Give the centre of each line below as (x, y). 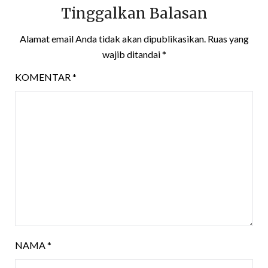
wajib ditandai (132, 54)
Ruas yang (228, 38)
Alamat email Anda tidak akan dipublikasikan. (112, 38)
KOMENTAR (44, 77)
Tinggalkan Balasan (134, 13)
